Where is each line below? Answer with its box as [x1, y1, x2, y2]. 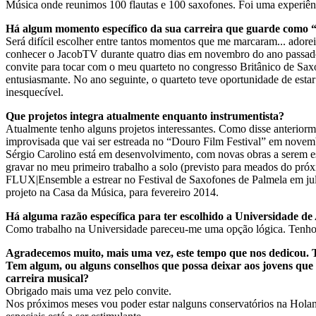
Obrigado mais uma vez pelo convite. [6, 284, 171, 297]
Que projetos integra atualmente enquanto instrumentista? [6, 109, 284, 122]
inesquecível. [6, 85, 63, 98]
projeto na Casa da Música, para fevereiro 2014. [6, 186, 219, 198]
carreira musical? [6, 272, 89, 284]
